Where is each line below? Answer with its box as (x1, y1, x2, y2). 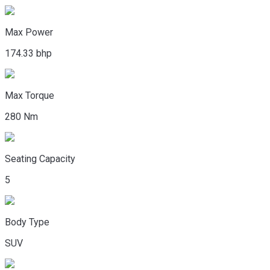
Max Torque (5, 89, 54, 101)
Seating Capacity (5, 152, 75, 165)
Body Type (5, 216, 49, 228)
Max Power (5, 26, 53, 38)
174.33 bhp (5, 47, 52, 59)
